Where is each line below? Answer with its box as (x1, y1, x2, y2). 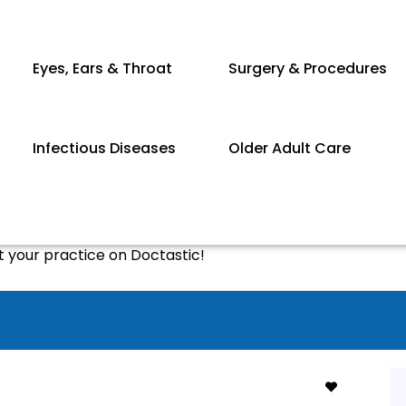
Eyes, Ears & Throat (33, 58, 172, 79)
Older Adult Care (228, 138, 352, 159)
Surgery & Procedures (228, 58, 388, 79)
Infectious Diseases (33, 138, 176, 159)
